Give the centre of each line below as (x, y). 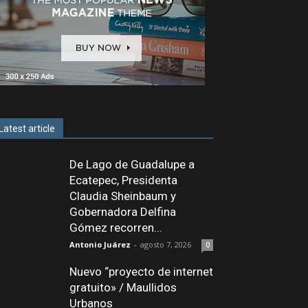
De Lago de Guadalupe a (132, 164)
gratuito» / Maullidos (123, 287)
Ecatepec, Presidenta (123, 180)
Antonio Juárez (100, 244)
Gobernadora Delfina (123, 212)
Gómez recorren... (116, 228)
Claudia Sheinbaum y (123, 196)
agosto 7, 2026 (166, 244)
